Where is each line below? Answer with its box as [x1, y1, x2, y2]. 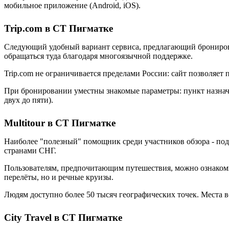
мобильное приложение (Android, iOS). [4, 1, 141, 10]
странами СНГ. [4, 146, 56, 155]
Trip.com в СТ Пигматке [4, 23, 113, 34]
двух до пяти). [4, 96, 53, 104]
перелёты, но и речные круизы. [4, 173, 113, 181]
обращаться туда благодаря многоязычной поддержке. [4, 52, 193, 60]
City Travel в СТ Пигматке [4, 212, 122, 223]
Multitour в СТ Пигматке [4, 118, 116, 128]
